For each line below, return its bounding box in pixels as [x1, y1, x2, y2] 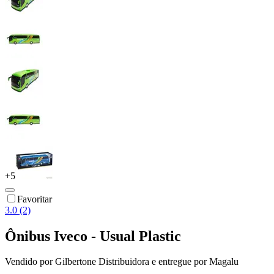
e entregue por [149, 256, 207, 267]
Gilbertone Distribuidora [55, 256, 149, 267]
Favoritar [17, 193, 52, 204]
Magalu [209, 256, 239, 267]
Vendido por [5, 256, 55, 267]
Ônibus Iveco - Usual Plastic [5, 228, 181, 244]
